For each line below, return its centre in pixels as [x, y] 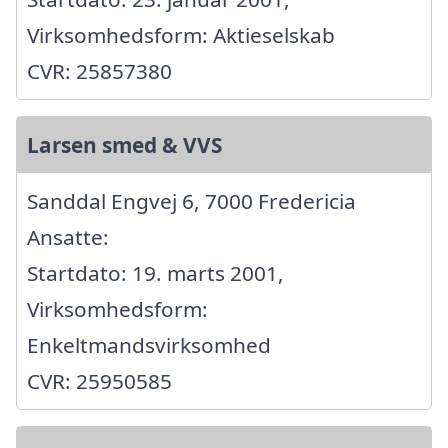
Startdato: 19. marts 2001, [155, 273]
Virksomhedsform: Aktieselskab [181, 35]
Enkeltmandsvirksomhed [149, 345]
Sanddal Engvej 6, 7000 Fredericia [191, 201]
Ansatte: [68, 237]
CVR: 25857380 [99, 71]
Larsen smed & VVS [124, 145]
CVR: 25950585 [99, 381]
